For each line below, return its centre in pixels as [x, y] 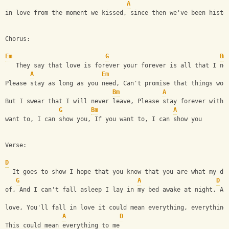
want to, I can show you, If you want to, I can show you [104, 119]
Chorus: [18, 39]
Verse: [16, 145]
